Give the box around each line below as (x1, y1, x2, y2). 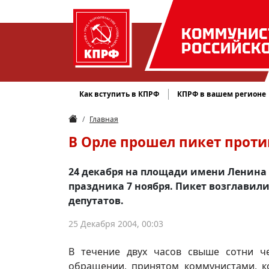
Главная (89, 114, 118, 124)
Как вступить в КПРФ (79, 89, 160, 99)
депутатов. (68, 194, 124, 207)
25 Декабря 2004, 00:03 (68, 218, 163, 229)
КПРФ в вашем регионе (177, 89, 267, 99)
